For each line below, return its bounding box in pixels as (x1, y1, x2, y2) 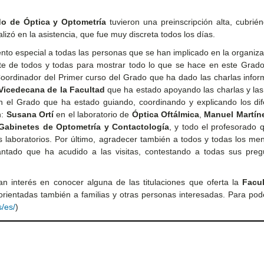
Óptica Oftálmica (131, 109, 200, 119)
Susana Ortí (6, 109, 54, 119)
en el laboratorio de (53, 109, 132, 119)
